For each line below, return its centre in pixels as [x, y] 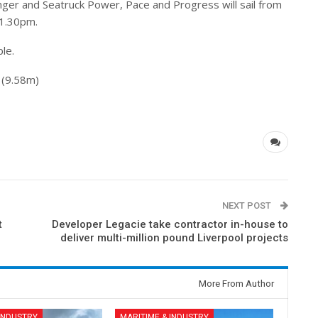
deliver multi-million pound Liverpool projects [175, 238]
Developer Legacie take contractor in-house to [170, 225]
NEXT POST [248, 206]
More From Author [237, 284]
